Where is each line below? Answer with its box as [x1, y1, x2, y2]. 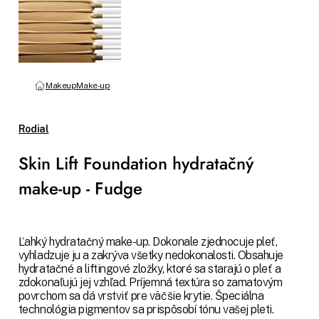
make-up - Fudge [18, 176, 142, 202]
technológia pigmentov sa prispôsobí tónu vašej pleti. [18, 303, 274, 317]
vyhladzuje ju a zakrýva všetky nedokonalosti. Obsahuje [18, 249, 284, 263]
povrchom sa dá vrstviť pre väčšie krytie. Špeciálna [18, 289, 264, 303]
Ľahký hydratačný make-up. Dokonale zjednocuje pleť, [18, 235, 278, 249]
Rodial [18, 122, 49, 135]
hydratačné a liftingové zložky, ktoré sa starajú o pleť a [18, 262, 281, 276]
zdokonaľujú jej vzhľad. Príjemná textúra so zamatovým [18, 276, 283, 290]
